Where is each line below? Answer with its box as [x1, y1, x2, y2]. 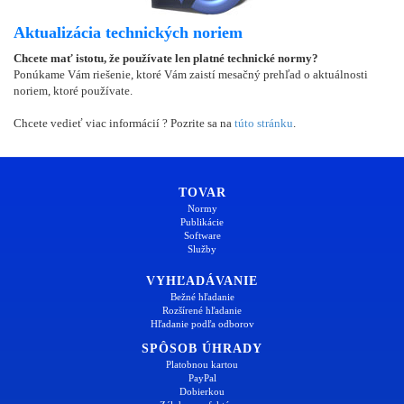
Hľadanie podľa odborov [150, 317, 254, 329]
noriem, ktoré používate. [14, 83, 133, 97]
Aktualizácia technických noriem [14, 23, 243, 41]
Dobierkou [179, 385, 225, 397]
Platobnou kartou [166, 358, 238, 370]
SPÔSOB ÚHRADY [142, 341, 262, 355]
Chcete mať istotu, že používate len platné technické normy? [14, 50, 318, 65]
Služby [188, 243, 216, 254]
